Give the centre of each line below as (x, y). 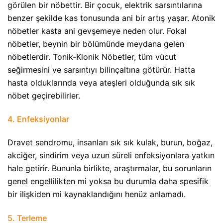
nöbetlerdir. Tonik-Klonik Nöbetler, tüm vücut (92, 56)
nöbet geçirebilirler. (44, 95)
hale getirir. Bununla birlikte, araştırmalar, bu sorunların (110, 168)
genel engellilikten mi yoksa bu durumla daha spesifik (108, 181)
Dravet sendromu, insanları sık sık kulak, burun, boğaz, (110, 143)
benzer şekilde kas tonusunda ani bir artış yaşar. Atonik (111, 18)
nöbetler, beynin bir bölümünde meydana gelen (96, 44)
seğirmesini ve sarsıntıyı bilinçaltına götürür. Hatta (101, 69)
